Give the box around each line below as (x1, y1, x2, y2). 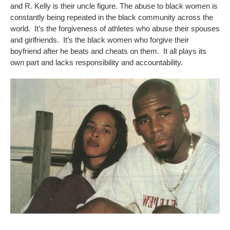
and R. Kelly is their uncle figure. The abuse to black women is (10, 1, 218, 10)
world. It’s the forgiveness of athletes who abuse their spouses (10, 24, 220, 33)
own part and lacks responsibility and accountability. (10, 57, 183, 67)
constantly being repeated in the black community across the (10, 12, 213, 22)
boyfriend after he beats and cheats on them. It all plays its (10, 46, 206, 55)
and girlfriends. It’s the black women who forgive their (10, 35, 189, 44)
